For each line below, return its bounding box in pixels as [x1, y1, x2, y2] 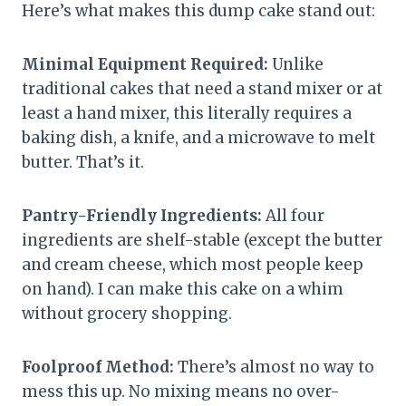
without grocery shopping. [22, 303, 232, 324]
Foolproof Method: [22, 356, 174, 377]
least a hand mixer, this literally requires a [22, 102, 352, 123]
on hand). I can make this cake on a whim [22, 278, 343, 299]
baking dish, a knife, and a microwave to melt [22, 127, 375, 148]
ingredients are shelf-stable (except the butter [22, 229, 382, 250]
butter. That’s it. [22, 151, 144, 172]
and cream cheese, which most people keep [22, 254, 363, 275]
